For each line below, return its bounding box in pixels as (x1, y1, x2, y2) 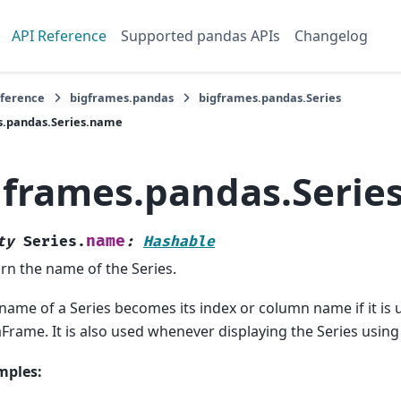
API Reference (12, 26, 107, 46)
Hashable (143, 232, 215, 251)
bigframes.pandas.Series (199, 90, 341, 106)
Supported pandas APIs (121, 26, 280, 46)
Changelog (294, 26, 368, 46)
